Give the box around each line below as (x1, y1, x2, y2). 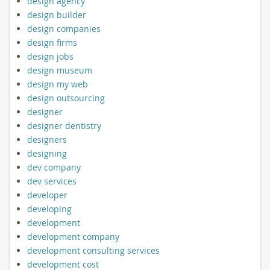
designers (27, 133, 67, 145)
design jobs (27, 50, 74, 62)
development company (27, 230, 119, 242)
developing (27, 202, 72, 215)
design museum (27, 64, 92, 76)
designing (27, 147, 67, 159)
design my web (27, 78, 88, 90)
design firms (27, 36, 77, 48)
